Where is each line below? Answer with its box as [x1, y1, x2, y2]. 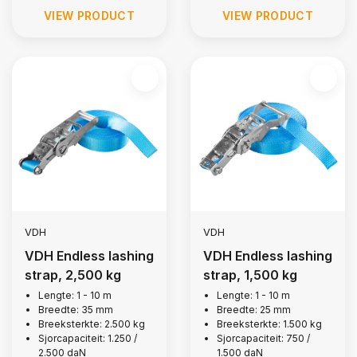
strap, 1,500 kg [203, 267, 297, 283]
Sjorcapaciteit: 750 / [217, 332, 310, 344]
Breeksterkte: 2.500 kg [38, 318, 145, 330]
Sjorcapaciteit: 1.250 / [38, 332, 137, 344]
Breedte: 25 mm [217, 304, 291, 316]
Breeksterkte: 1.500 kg [217, 318, 322, 330]
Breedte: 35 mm [38, 304, 113, 316]
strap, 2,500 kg [25, 267, 121, 283]
